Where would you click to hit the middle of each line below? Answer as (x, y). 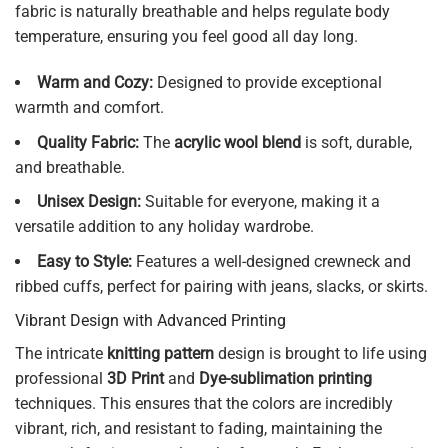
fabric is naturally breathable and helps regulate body (202, 12)
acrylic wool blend (237, 142)
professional (61, 379)
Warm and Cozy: (95, 83)
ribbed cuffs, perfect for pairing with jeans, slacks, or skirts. (221, 286)
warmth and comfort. (89, 108)
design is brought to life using (320, 354)
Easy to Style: (84, 261)
